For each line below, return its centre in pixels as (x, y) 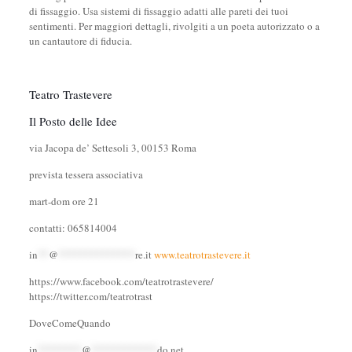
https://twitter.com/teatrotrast (90, 296)
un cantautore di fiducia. (80, 41)
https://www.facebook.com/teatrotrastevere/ (123, 281)
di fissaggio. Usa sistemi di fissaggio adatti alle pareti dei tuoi (158, 11)
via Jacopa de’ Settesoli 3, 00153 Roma (112, 148)
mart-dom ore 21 (64, 201)
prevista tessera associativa (86, 174)
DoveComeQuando (70, 323)
